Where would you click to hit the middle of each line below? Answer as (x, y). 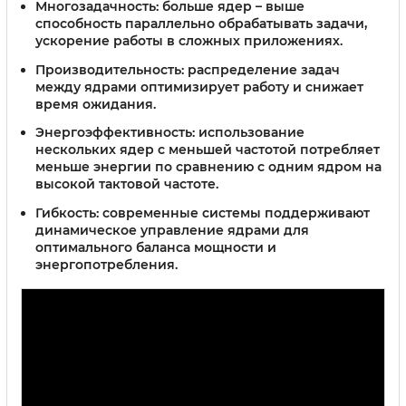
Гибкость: (67, 213)
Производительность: (110, 69)
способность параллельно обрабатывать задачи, (201, 23)
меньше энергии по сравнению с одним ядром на (208, 167)
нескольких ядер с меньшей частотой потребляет (208, 150)
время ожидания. (96, 104)
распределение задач (262, 69)
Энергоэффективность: (115, 133)
